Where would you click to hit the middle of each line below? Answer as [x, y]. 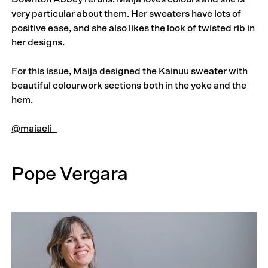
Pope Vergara [70, 174]
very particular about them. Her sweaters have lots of [127, 14]
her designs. [38, 43]
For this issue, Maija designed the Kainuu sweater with [130, 71]
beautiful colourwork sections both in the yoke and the [129, 86]
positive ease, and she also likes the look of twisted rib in [133, 28]
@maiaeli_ [34, 129]
